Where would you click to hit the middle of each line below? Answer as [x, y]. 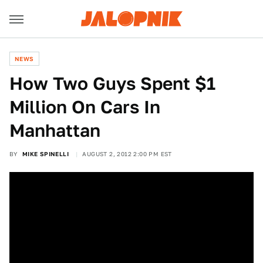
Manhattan [55, 130]
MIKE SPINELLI [45, 154]
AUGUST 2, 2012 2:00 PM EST [127, 154]
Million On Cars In [85, 107]
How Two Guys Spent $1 [112, 83]
